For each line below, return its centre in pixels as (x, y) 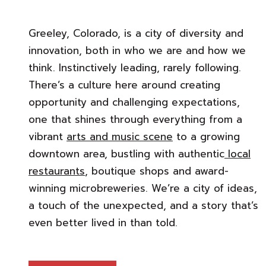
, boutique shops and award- (157, 171)
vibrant (47, 137)
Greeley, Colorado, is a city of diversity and (136, 34)
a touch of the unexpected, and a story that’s (143, 206)
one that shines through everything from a (135, 120)
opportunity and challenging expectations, (134, 102)
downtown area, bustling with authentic (126, 154)
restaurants (57, 171)
